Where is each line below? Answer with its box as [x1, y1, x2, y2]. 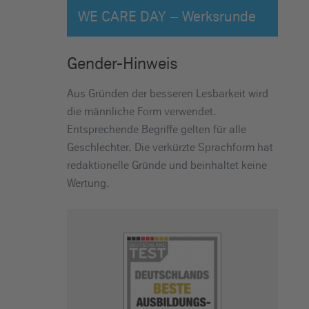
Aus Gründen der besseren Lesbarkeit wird [66, 86, 268, 100]
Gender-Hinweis [66, 52, 177, 73]
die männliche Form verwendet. [66, 103, 217, 118]
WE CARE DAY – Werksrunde [77, 7, 256, 25]
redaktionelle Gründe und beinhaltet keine [66, 157, 267, 172]
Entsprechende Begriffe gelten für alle [66, 121, 246, 136]
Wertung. [66, 175, 110, 190]
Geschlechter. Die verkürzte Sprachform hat [66, 139, 273, 154]
